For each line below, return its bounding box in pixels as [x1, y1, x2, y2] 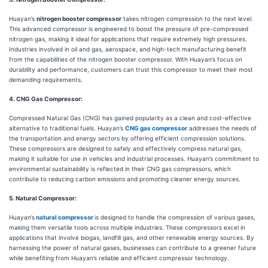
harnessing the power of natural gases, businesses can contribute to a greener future [9, 244, 256, 252]
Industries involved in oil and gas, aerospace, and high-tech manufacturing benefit [9, 45, 246, 53]
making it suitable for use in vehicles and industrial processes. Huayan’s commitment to [9, 155, 259, 163]
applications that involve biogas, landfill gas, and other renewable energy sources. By [9, 234, 254, 242]
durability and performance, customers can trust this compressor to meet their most [9, 66, 253, 74]
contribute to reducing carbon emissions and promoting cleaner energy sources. [9, 175, 240, 183]
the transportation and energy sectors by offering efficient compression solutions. [9, 135, 246, 142]
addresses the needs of [187, 124, 257, 132]
